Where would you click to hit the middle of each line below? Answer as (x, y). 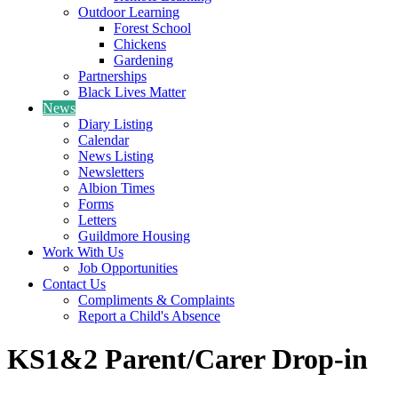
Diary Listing (115, 123)
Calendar (103, 139)
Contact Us (74, 283)
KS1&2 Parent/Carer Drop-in (187, 359)
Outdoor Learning (129, 12)
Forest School (152, 28)
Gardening (143, 60)
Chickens (140, 44)
